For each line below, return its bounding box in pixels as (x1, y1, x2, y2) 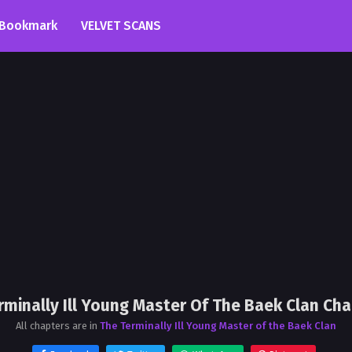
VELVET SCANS (81, 18, 161, 33)
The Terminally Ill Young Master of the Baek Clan (100, 320, 336, 332)
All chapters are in (16, 320, 100, 332)
